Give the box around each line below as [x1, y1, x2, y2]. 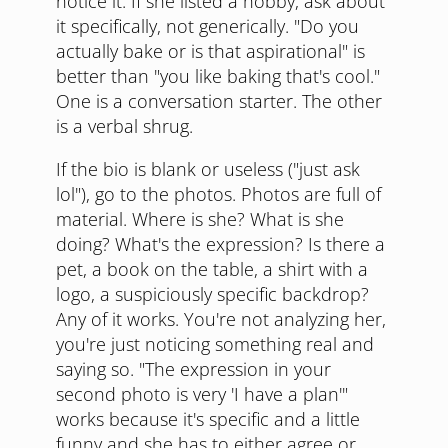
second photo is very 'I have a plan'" [56, 382, 348, 406]
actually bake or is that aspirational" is [56, 39, 365, 63]
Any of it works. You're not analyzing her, [56, 307, 386, 331]
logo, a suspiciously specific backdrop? [56, 282, 369, 306]
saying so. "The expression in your [56, 357, 331, 381]
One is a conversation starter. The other [56, 89, 382, 113]
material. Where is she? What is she [56, 207, 344, 231]
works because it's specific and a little [56, 407, 360, 431]
